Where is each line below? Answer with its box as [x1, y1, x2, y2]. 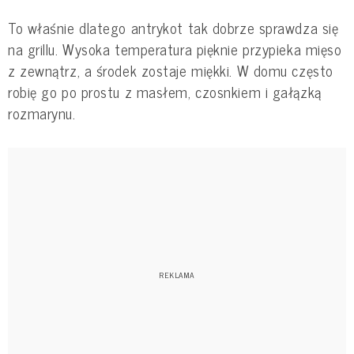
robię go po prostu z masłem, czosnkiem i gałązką [8, 79, 322, 104]
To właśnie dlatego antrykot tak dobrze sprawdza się [8, 15, 339, 40]
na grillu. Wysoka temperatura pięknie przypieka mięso [8, 36, 342, 61]
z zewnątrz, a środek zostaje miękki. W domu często [8, 58, 333, 82]
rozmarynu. [8, 100, 76, 125]
